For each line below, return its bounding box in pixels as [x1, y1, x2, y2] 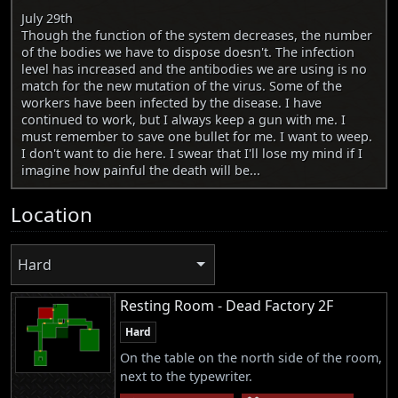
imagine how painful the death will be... [21, 162, 260, 179]
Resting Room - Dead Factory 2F [120, 295, 333, 315]
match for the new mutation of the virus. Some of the [21, 77, 342, 95]
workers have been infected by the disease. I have [21, 94, 322, 112]
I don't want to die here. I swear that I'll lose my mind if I [21, 145, 362, 163]
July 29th [21, 10, 73, 28]
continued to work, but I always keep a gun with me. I [21, 111, 346, 129]
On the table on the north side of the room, [120, 348, 382, 366]
